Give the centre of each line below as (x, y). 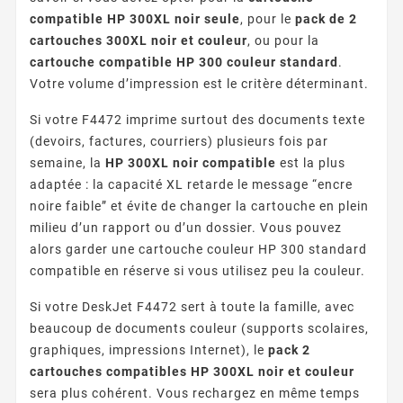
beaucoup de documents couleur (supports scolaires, (199, 328)
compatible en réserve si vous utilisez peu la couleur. (197, 270)
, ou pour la (283, 40)
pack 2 (289, 349)
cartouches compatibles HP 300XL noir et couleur (192, 371)
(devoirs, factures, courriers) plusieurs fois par (179, 141)
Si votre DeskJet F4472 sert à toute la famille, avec (192, 306)
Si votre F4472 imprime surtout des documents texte (197, 119)
